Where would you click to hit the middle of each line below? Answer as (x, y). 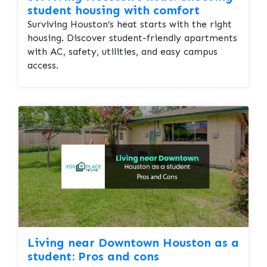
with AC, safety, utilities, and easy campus (122, 52)
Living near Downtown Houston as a (133, 243)
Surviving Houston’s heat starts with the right (130, 24)
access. (43, 66)
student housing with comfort (114, 10)
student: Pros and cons (93, 256)
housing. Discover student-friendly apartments (132, 38)
